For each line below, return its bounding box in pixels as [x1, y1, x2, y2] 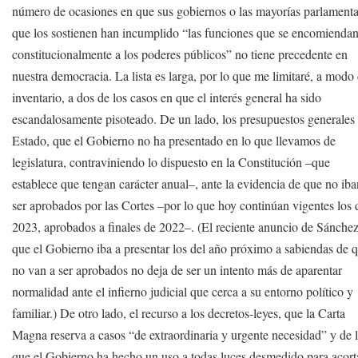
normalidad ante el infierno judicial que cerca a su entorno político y [12, 283, 354, 300]
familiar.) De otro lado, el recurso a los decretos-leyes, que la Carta [12, 304, 346, 321]
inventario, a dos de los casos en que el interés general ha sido [12, 89, 322, 105]
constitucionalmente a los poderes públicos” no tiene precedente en [12, 46, 348, 62]
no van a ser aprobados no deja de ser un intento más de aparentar [12, 261, 343, 278]
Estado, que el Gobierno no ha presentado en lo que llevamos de [12, 132, 336, 149]
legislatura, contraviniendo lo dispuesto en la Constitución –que [12, 153, 331, 170]
